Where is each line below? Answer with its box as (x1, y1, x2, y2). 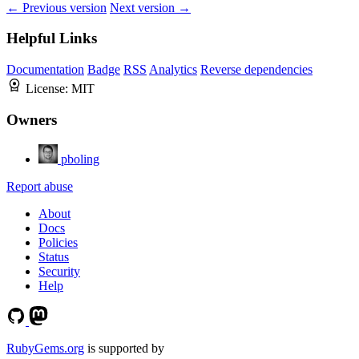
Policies (38, 235, 78, 249)
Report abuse (6, 179, 73, 193)
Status (38, 249, 69, 264)
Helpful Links (6, 30, 97, 47)
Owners (6, 111, 57, 128)
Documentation (6, 63, 84, 77)
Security (38, 264, 80, 278)
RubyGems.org (6, 341, 84, 355)
